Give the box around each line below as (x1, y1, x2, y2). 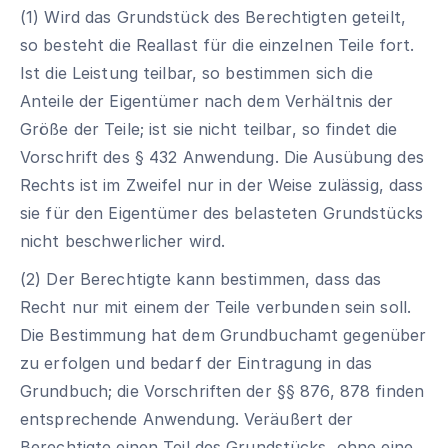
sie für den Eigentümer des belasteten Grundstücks (20, 202, 423, 223)
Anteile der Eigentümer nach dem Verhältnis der (20, 90, 394, 111)
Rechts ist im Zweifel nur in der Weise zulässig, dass (20, 174, 424, 195)
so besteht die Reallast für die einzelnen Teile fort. (20, 34, 415, 55)
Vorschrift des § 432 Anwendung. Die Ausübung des (20, 146, 424, 167)
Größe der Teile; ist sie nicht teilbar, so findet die (20, 118, 398, 139)
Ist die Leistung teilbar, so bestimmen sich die (20, 62, 373, 83)
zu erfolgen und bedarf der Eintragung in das (20, 353, 373, 373)
